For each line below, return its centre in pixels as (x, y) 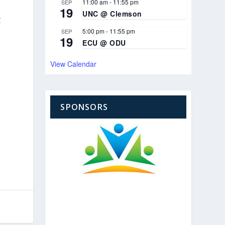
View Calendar (74, 64)
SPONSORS (84, 107)
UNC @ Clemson (112, 13)
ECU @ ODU (104, 42)
